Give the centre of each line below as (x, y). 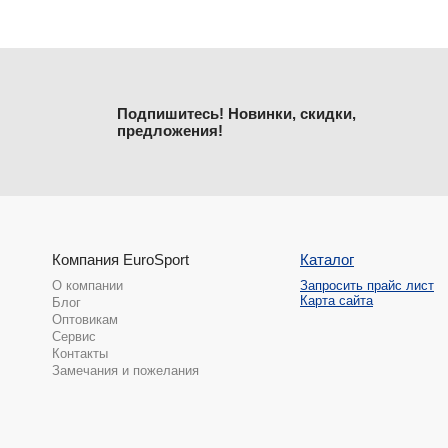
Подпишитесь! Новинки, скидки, (236, 113)
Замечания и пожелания (125, 370)
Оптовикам (85, 319)
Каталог (327, 259)
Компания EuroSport (120, 259)
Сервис (74, 336)
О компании (87, 285)
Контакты (80, 353)
